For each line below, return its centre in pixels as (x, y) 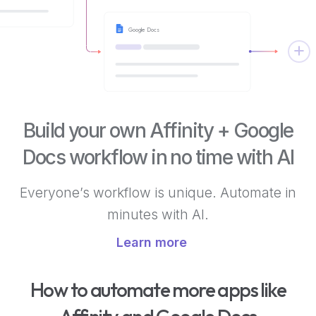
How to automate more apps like (158, 290)
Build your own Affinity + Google (158, 130)
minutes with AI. (158, 214)
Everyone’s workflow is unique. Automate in (158, 193)
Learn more (152, 242)
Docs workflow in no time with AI (158, 157)
